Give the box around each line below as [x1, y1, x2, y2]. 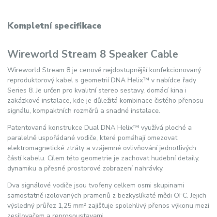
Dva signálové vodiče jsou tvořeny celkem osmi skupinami [7, 180, 184, 190]
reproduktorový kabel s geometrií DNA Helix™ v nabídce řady [7, 75, 196, 85]
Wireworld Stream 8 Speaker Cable [7, 47, 178, 62]
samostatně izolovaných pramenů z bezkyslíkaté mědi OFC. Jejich [7, 190, 206, 200]
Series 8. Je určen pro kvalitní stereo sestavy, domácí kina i [7, 85, 186, 95]
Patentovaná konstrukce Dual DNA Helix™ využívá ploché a [7, 123, 192, 132]
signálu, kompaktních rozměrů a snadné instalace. [7, 106, 160, 115]
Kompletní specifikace [7, 20, 102, 32]
